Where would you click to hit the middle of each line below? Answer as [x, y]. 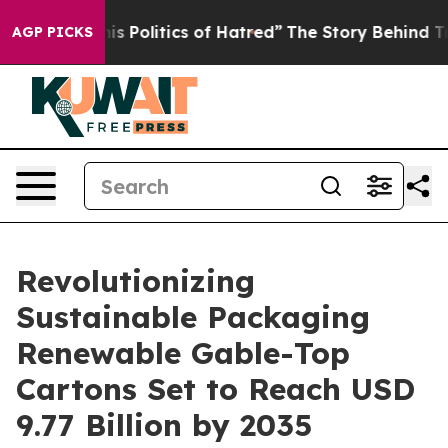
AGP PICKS [52, 32]
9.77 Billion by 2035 [164, 425]
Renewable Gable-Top [183, 353]
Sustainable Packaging [193, 317]
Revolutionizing [135, 281]
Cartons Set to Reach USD [215, 389]
